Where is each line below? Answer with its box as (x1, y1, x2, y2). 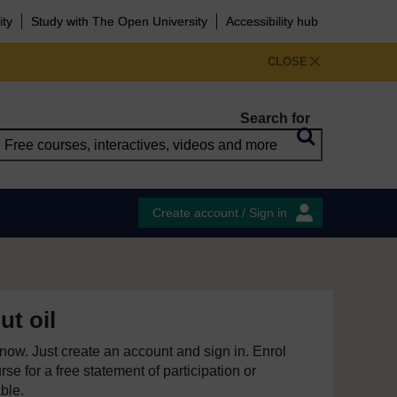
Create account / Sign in (152, 206, 287, 220)
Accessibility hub (226, 14, 318, 28)
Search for (240, 111, 310, 126)
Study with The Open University (31, 14, 207, 28)
